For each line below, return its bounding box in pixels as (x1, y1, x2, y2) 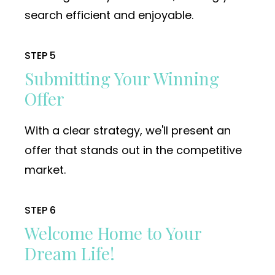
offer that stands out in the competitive (25, 142, 242, 158)
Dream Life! (25, 242, 115, 265)
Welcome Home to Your (25, 222, 201, 245)
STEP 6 (25, 203, 56, 218)
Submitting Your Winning (25, 67, 219, 90)
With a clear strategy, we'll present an (25, 123, 231, 139)
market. (25, 162, 66, 178)
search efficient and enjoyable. (25, 7, 193, 23)
